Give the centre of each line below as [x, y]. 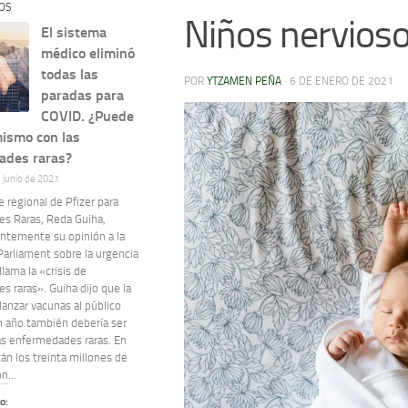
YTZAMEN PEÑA [244, 81]
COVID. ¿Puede [88, 116]
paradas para [83, 95]
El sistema [74, 32]
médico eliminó [88, 53]
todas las [70, 74]
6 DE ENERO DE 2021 [342, 81]
